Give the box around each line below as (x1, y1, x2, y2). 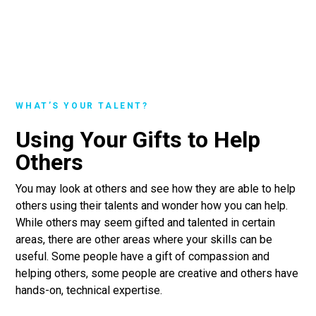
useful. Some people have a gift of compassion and (16, 250, 270, 263)
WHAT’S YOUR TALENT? (16, 101, 149, 111)
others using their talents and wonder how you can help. (16, 199, 288, 212)
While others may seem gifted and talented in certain (16, 216, 276, 229)
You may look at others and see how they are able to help (16, 182, 296, 195)
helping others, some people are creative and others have (16, 267, 299, 280)
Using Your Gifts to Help (16, 126, 261, 153)
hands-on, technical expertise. (16, 284, 163, 297)
